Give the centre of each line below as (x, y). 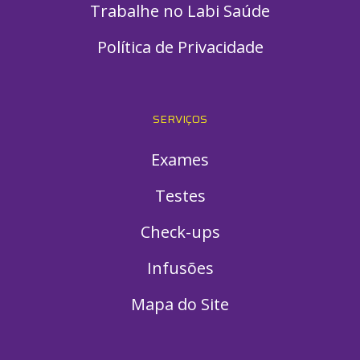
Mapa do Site (180, 304)
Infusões (180, 268)
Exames (180, 159)
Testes (180, 195)
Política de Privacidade (180, 47)
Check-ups (180, 231)
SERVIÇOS (180, 119)
